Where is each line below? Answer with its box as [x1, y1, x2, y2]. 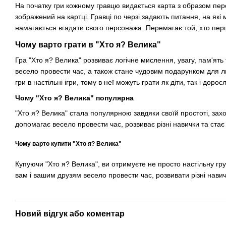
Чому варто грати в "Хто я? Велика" [15, 40, 161, 49]
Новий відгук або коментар [15, 209, 125, 218]
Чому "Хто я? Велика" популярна [15, 93, 134, 102]
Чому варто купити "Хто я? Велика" [15, 140, 122, 147]
